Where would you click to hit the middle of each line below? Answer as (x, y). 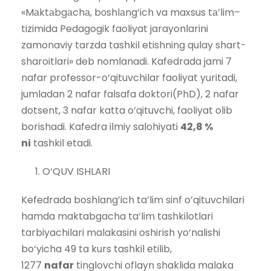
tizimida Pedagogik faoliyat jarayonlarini (115, 28)
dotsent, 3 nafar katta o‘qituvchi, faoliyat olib (127, 110)
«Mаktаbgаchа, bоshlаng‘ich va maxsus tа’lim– (131, 12)
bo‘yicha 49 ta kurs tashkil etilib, (96, 249)
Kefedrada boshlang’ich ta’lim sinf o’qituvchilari (133, 200)
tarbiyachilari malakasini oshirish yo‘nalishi (121, 232)
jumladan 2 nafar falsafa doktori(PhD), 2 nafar (130, 94)
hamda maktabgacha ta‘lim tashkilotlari (117, 216)
